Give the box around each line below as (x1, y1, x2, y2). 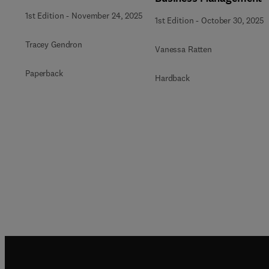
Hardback (155, 73, 190, 83)
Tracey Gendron (25, 39, 83, 50)
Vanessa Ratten (155, 44, 213, 55)
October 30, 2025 (201, 15, 264, 26)
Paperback (25, 68, 63, 79)
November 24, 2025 (71, 10, 143, 21)
